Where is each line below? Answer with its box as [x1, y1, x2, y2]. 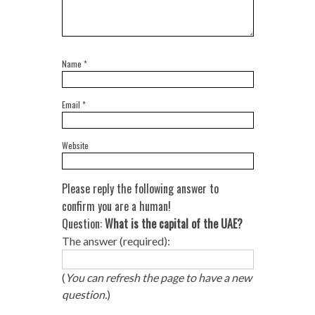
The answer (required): [61, 233, 170, 247]
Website [61, 139, 89, 151]
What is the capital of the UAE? [104, 214, 243, 232]
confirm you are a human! [61, 197, 171, 214]
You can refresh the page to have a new [65, 270, 252, 284]
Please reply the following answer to [61, 179, 219, 197]
